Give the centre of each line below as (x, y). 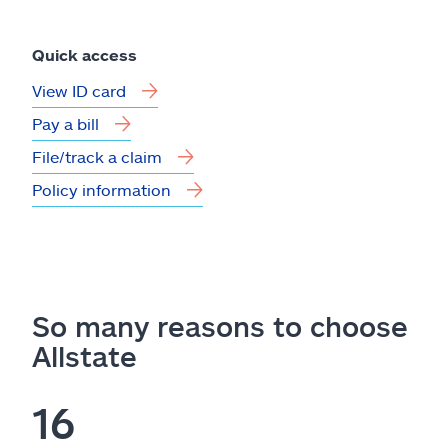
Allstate (84, 355)
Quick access (84, 54)
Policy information (101, 189)
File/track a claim (97, 156)
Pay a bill (65, 123)
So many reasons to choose (220, 325)
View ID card (79, 90)
